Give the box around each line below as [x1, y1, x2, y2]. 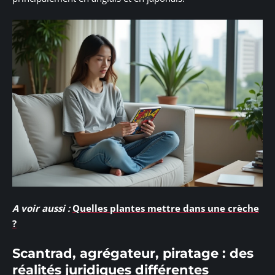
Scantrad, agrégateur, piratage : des [12, 246, 254, 261]
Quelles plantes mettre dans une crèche [72, 201, 259, 214]
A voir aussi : [12, 201, 70, 214]
